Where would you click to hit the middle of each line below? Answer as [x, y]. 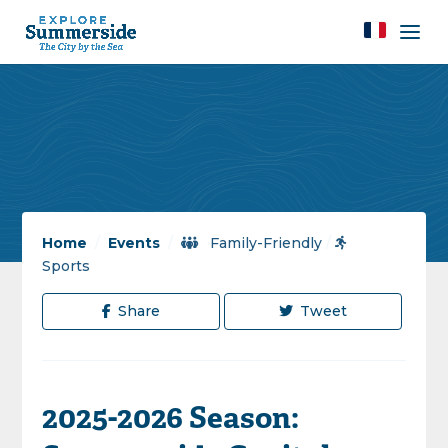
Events [134, 243]
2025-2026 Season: [171, 420]
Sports [66, 266]
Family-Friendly [264, 243]
